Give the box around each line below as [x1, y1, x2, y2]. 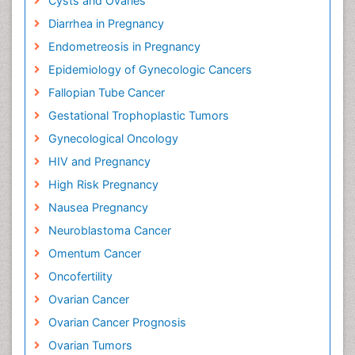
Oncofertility [48, 269, 113, 284]
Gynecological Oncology [48, 132, 178, 146]
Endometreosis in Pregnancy [48, 40, 200, 54]
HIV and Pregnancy [48, 155, 151, 169]
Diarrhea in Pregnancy [48, 17, 164, 31]
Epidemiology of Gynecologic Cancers [48, 63, 252, 77]
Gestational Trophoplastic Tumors [48, 109, 229, 123]
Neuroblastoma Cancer [48, 223, 171, 238]
